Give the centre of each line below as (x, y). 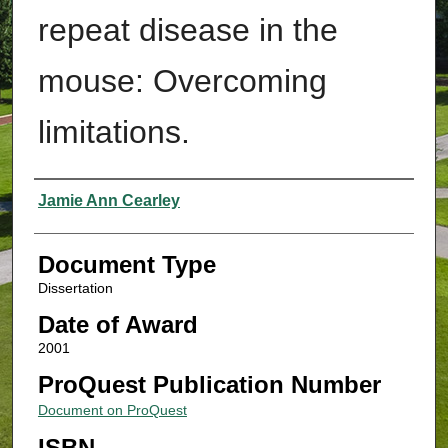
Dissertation (75, 288)
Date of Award (117, 325)
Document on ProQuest (112, 409)
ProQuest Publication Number (209, 384)
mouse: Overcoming (182, 81)
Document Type (126, 265)
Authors (74, 199)
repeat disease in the (187, 30)
